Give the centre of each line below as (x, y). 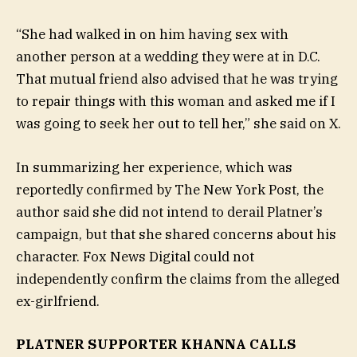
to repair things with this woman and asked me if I (176, 102)
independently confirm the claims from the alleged (178, 279)
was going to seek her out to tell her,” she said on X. (178, 124)
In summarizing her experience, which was (154, 167)
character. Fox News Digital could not (135, 256)
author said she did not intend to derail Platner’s (169, 212)
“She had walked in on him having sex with (152, 35)
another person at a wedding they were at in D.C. (168, 57)
